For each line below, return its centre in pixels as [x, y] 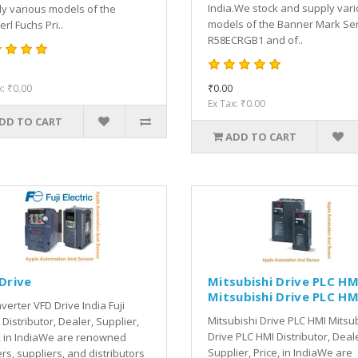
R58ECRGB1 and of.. [255, 40]
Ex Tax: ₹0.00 [237, 103]
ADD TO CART [261, 136]
